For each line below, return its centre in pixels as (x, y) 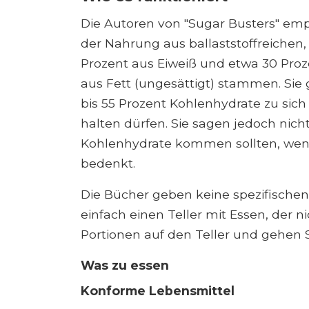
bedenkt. (108, 163)
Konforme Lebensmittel (158, 291)
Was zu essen (125, 266)
